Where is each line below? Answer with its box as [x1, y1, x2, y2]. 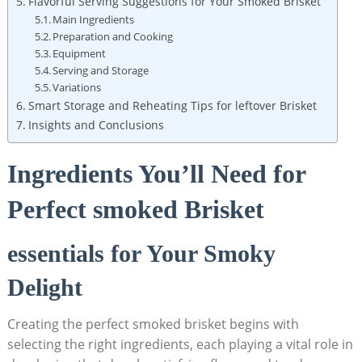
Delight [6, 273, 82, 301]
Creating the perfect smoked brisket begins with [6, 314, 299, 333]
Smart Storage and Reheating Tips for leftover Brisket [27, 97, 317, 113]
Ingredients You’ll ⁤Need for [6, 158, 305, 188]
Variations [53, 79, 102, 95]
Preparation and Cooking [53, 28, 174, 44]
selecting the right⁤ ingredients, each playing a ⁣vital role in [6, 335, 353, 353]
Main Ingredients [53, 11, 135, 27]
